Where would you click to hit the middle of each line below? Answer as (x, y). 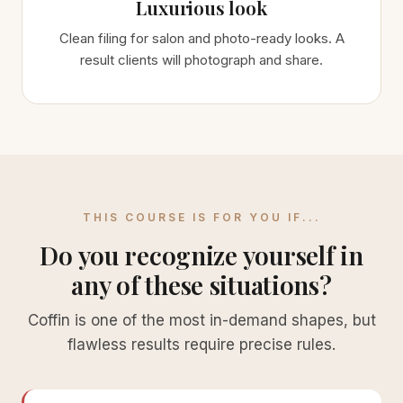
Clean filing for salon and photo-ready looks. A (201, 38)
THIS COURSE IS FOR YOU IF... (201, 217)
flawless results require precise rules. (201, 345)
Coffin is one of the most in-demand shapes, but (201, 320)
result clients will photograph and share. (201, 60)
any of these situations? (201, 285)
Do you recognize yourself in (201, 255)
